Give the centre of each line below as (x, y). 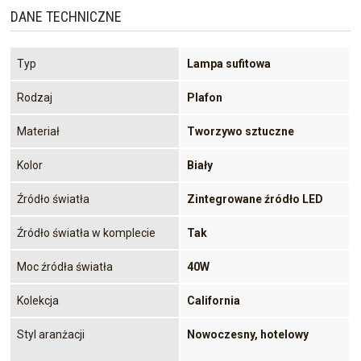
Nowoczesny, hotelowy (248, 334)
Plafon (205, 97)
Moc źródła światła (65, 266)
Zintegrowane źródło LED (255, 199)
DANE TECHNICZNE (66, 16)
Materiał (38, 131)
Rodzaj (35, 97)
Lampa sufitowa (229, 63)
